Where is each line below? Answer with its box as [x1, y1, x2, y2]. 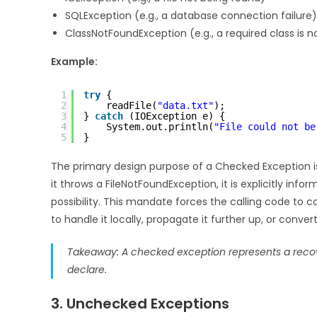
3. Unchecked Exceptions [51, 293, 229, 313]
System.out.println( [106, 120, 214, 132]
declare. [67, 262, 107, 277]
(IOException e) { [129, 110, 225, 122]
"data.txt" [157, 99, 214, 111]
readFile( [106, 99, 157, 111]
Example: [51, 54, 98, 69]
